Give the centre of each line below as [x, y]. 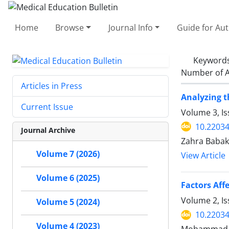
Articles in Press [52, 86]
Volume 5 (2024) [68, 202]
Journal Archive [48, 130]
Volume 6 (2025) [68, 178]
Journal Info [130, 27]
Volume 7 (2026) [68, 154]
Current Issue [47, 107]
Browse [70, 27]
